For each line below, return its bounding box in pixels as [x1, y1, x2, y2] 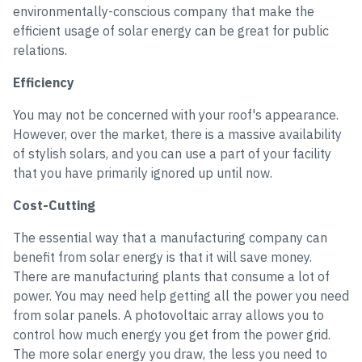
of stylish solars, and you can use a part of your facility [13, 145, 331, 162]
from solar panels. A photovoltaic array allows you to [13, 307, 324, 323]
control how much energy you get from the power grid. [13, 326, 330, 343]
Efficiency [13, 74, 74, 90]
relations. [13, 42, 67, 58]
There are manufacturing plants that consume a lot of [13, 268, 330, 284]
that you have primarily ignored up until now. [13, 165, 272, 181]
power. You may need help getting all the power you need [13, 288, 349, 304]
